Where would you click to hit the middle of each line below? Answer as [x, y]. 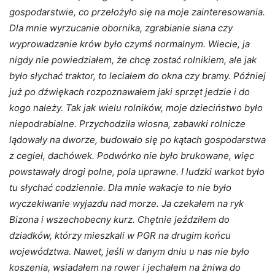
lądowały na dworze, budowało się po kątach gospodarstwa [137, 140]
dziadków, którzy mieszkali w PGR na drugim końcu [120, 236]
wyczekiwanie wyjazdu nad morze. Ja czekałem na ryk [126, 204]
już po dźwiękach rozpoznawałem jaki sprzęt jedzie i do [130, 92]
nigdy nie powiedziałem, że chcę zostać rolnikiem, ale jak [133, 60]
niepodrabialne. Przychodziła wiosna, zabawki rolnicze [127, 124]
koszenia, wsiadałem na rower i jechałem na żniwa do [125, 268]
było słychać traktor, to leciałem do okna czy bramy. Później [137, 76]
